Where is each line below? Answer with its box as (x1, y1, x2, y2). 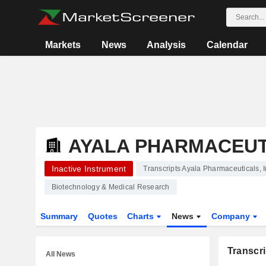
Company (211, 211, 253, 221)
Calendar (206, 40, 248, 50)
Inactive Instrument (51, 164, 126, 173)
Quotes (87, 211, 118, 221)
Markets (45, 40, 81, 50)
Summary (40, 211, 78, 221)
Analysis (147, 40, 186, 50)
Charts (127, 211, 157, 221)
